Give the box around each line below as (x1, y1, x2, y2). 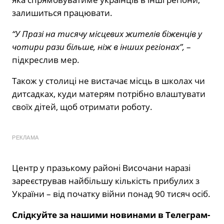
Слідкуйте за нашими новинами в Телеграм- (12, 208, 210, 220)
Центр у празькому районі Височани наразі (12, 161, 190, 173)
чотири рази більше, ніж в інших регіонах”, (12, 40, 184, 52)
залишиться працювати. (12, 6, 112, 18)
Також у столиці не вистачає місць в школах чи (12, 74, 205, 86)
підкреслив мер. (12, 53, 79, 65)
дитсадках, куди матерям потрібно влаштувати (12, 87, 205, 99)
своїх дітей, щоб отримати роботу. (12, 100, 152, 112)
